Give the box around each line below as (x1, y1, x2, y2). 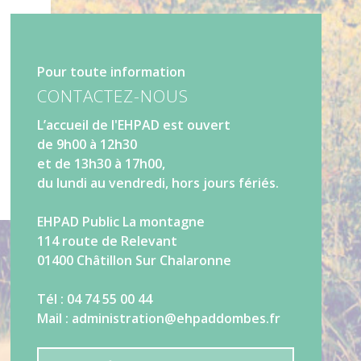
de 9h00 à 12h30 (37, 135, 138, 154)
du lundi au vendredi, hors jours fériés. (37, 174, 280, 193)
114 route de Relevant (37, 232, 178, 251)
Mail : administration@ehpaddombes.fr (37, 309, 281, 328)
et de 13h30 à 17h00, (37, 155, 166, 173)
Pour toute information (37, 63, 186, 81)
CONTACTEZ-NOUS (37, 85, 189, 108)
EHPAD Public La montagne (37, 213, 205, 231)
